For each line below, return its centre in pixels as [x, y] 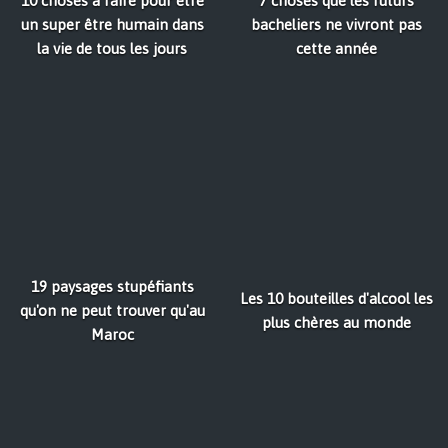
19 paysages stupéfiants [112, 286]
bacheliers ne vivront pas [336, 24]
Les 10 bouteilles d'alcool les [336, 298]
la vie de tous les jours [112, 48]
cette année [336, 48]
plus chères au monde [336, 322]
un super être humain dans [112, 24]
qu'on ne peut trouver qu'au [112, 310]
